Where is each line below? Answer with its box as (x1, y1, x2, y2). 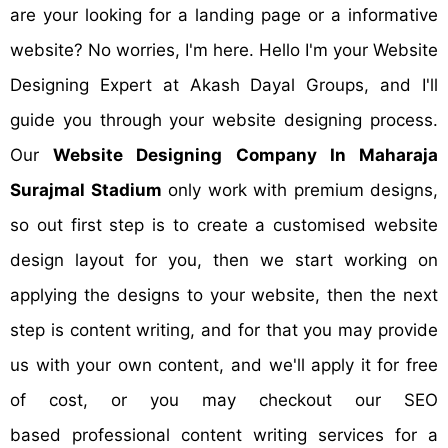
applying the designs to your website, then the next (10, 285, 438, 305)
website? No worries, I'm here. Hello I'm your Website (10, 40, 438, 60)
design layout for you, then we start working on (10, 250, 438, 270)
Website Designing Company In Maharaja (53, 145, 439, 165)
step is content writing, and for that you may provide (10, 320, 438, 340)
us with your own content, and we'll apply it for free (10, 355, 438, 375)
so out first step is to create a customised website (10, 215, 438, 235)
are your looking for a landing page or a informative (10, 5, 438, 25)
